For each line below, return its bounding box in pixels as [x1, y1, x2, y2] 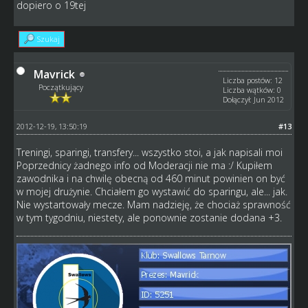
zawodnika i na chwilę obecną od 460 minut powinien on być [16, 172, 285, 186]
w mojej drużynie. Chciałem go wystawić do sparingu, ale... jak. [16, 185, 287, 199]
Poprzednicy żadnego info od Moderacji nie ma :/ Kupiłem [16, 159, 272, 173]
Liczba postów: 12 [223, 75, 283, 86]
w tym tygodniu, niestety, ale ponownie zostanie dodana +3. [16, 211, 282, 225]
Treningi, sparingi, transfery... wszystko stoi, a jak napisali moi [16, 146, 283, 159]
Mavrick [33, 67, 75, 82]
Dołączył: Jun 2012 [223, 94, 285, 105]
